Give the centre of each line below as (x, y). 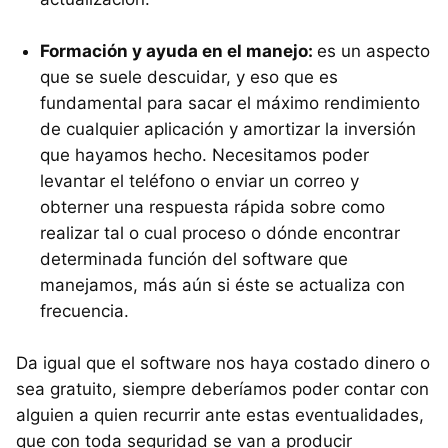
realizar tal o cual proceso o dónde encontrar (220, 232)
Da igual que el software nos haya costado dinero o (223, 362)
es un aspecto (373, 50)
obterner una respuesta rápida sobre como (212, 206)
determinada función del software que (194, 258)
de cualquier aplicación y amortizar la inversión (228, 128)
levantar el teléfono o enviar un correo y (199, 180)
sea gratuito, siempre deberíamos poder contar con (222, 388)
